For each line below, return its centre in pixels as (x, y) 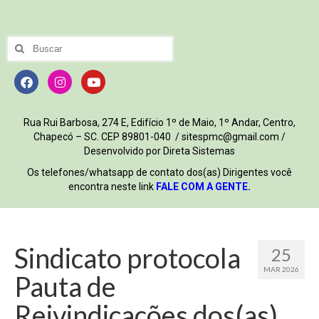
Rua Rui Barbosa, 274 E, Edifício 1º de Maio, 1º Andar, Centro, (159, 123)
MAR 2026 (281, 270)
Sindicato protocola (127, 258)
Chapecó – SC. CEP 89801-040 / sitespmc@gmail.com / (159, 137)
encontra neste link (112, 187)
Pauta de (65, 287)
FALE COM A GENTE (202, 187)
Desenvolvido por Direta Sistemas (159, 151)
